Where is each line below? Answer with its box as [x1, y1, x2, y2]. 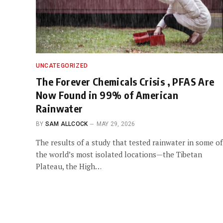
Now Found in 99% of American [36, 88, 179, 101]
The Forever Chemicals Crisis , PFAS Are [36, 75, 215, 88]
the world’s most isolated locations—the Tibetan [36, 149, 202, 159]
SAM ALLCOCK [45, 120, 88, 127]
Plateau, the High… [36, 161, 102, 171]
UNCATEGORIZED [36, 62, 88, 69]
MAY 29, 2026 [96, 120, 135, 127]
